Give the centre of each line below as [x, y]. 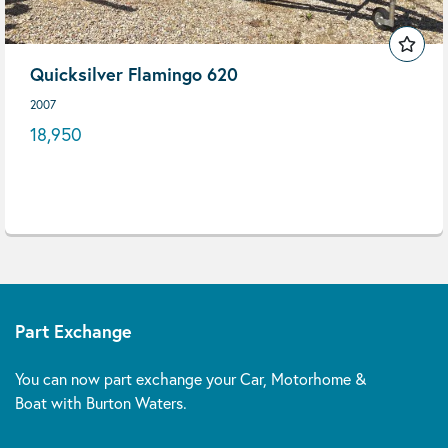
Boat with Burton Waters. [101, 402]
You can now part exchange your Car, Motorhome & [190, 378]
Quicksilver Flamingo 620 [134, 74]
